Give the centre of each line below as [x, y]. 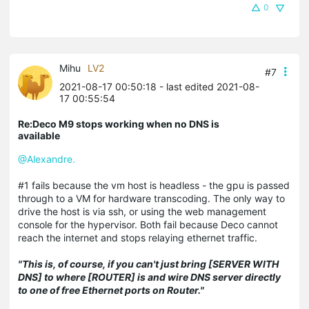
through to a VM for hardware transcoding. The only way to [151, 198]
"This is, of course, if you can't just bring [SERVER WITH [148, 263]
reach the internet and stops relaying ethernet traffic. [138, 237]
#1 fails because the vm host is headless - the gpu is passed [154, 185]
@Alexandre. [47, 159]
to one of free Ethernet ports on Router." [111, 290]
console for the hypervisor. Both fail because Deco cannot [148, 224]
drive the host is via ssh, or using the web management [142, 211]
